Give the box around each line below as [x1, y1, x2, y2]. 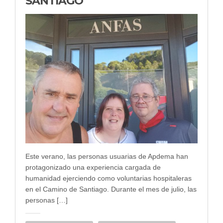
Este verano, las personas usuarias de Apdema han [25, 152, 188, 160]
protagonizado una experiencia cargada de [25, 163, 161, 171]
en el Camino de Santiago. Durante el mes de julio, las [25, 185, 197, 193]
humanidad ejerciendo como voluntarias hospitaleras [25, 174, 192, 182]
